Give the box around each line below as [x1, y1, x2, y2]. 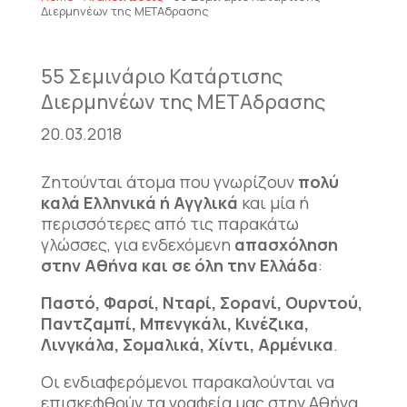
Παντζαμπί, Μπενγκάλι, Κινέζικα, [40, 313, 309, 335]
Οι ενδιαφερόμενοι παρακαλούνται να [40, 371, 334, 393]
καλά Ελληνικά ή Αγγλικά [40, 192, 238, 214]
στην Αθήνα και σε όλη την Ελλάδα [40, 254, 318, 277]
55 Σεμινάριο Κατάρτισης [40, 63, 283, 91]
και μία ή [237, 192, 309, 214]
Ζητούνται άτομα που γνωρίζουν [40, 171, 298, 194]
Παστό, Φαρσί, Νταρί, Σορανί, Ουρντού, [40, 292, 362, 314]
